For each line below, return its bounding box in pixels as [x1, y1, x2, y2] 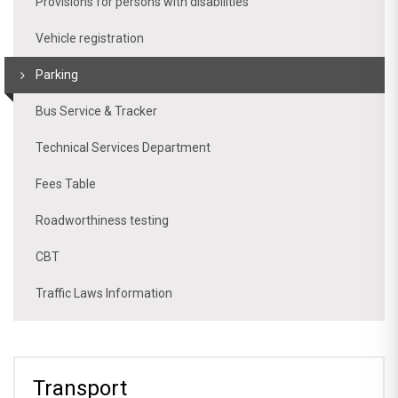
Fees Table [36, 176, 96, 191]
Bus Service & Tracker [36, 103, 157, 118]
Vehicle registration [36, 30, 144, 45]
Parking [36, 67, 78, 82]
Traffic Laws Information [36, 285, 172, 300]
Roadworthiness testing [36, 212, 169, 227]
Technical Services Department [36, 139, 211, 155]
